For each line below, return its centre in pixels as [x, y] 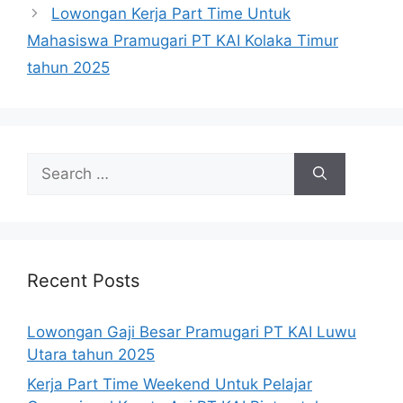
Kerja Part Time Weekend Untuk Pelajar [170, 385]
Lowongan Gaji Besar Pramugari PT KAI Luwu [192, 331]
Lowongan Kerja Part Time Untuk [171, 13]
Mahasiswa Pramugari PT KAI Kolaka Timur [183, 40]
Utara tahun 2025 [91, 354]
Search [51, 162]
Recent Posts [83, 280]
